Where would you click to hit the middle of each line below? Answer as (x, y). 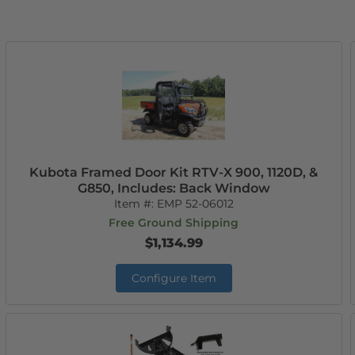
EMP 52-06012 (195, 204)
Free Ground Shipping (174, 223)
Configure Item (174, 278)
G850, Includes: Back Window (174, 188)
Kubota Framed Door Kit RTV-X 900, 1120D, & (174, 172)
